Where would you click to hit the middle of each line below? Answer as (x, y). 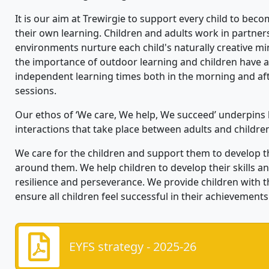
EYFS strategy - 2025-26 (133, 247)
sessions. (37, 91)
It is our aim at (48, 19)
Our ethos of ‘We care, (67, 115)
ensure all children (57, 197)
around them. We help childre (83, 168)
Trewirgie (104, 19)
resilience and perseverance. (81, 182)
